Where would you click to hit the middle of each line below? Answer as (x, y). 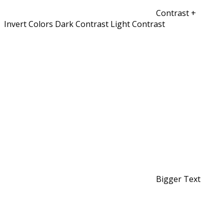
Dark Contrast (82, 24)
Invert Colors (28, 24)
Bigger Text (178, 179)
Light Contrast (138, 24)
